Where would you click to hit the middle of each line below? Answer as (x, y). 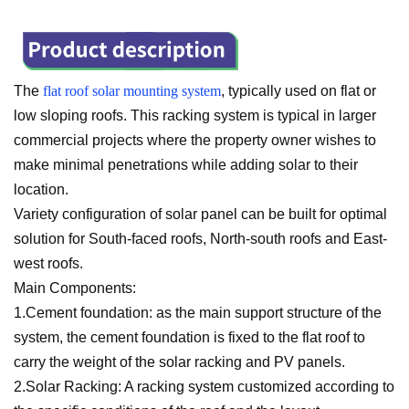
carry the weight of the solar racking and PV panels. (179, 362)
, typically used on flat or (299, 90)
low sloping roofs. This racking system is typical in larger (195, 115)
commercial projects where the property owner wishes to (195, 140)
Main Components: (75, 288)
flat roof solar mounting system (132, 90)
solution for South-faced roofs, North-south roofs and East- (200, 238)
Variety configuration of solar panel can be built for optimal (200, 214)
